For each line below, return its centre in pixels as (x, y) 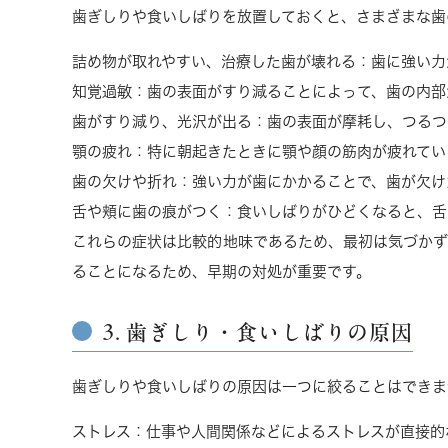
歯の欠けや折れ (124, 181)
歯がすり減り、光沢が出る (162, 121)
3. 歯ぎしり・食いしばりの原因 (257, 332)
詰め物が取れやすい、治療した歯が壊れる (214, 61)
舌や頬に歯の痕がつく (147, 211)
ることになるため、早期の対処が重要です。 (221, 271)
